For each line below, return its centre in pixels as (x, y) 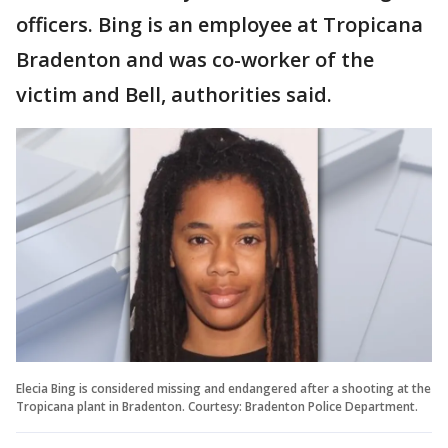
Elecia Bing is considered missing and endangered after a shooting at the (223, 388)
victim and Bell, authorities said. (176, 94)
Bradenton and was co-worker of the (195, 59)
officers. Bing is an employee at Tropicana (219, 24)
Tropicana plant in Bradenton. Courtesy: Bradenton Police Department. (218, 406)
